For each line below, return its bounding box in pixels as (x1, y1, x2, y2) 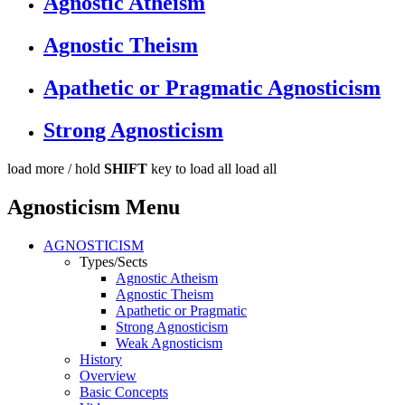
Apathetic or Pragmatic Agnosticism (43, 76, 381, 100)
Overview (80, 367, 137, 383)
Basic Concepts (80, 383, 168, 400)
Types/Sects (80, 253, 147, 269)
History (80, 351, 122, 367)
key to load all (147, 161, 231, 177)
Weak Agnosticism (116, 334, 222, 351)
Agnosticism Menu (7, 194, 180, 219)
